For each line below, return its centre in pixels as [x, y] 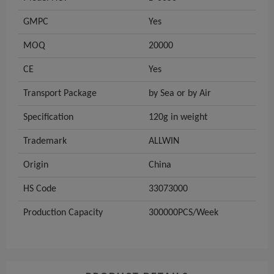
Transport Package [60, 94]
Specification [48, 118]
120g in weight [178, 118]
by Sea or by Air [180, 94]
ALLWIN [164, 142]
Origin [36, 165]
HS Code [40, 189]
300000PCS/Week [183, 213]
